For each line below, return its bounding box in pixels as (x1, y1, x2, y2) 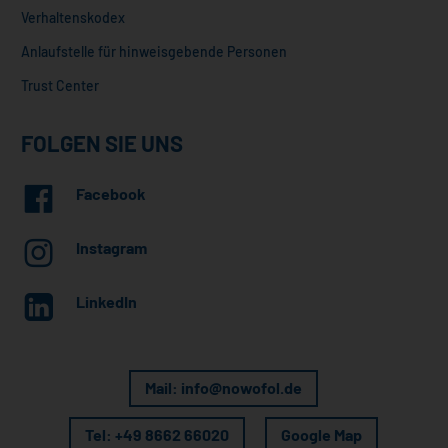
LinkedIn (76, 292, 138, 312)
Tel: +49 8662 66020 (85, 424, 230, 444)
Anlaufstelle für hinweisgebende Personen (21, 43, 288, 61)
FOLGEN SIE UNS (21, 130, 184, 157)
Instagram (76, 238, 148, 258)
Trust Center (21, 77, 100, 95)
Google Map (281, 424, 363, 444)
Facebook (76, 184, 147, 204)
